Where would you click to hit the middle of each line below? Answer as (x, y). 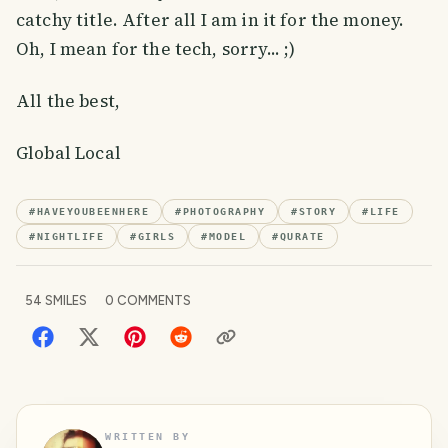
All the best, (68, 101)
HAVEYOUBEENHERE (92, 211)
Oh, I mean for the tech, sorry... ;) (156, 49)
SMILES (64, 300)
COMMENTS (152, 300)
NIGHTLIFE (70, 236)
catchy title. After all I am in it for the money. (210, 20)
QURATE (302, 236)
